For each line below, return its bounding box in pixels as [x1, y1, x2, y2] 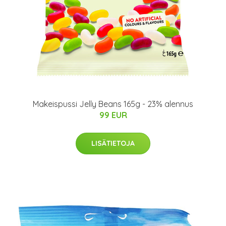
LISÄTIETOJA [91, 139, 135, 148]
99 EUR [99, 110, 127, 120]
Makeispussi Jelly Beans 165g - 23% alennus [33, 99, 193, 109]
